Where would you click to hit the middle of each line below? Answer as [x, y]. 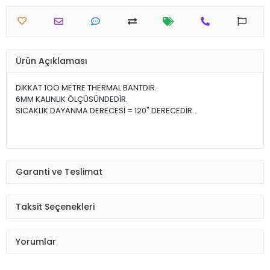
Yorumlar [36, 241]
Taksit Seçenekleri [55, 206]
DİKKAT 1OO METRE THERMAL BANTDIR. [86, 88]
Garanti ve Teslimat [59, 171]
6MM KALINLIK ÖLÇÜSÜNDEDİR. [72, 99]
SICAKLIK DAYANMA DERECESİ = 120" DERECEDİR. [105, 111]
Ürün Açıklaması [52, 61]
